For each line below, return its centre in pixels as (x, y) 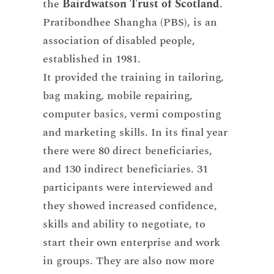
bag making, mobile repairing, (117, 96)
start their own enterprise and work (131, 243)
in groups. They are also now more (128, 261)
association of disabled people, (119, 41)
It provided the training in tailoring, (133, 78)
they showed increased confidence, (130, 206)
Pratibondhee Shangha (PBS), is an (130, 23)
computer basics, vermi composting (132, 114)
